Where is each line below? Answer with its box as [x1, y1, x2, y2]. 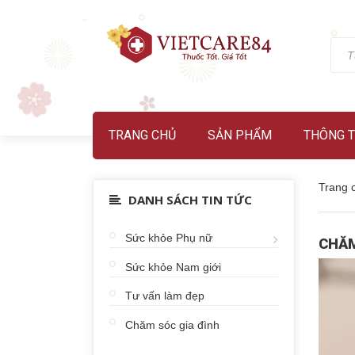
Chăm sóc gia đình [125, 318, 219, 331]
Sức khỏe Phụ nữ [125, 231, 212, 245]
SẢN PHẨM [208, 128, 272, 143]
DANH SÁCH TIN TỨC [125, 192, 252, 208]
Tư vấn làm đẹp [125, 289, 204, 303]
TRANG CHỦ [109, 128, 176, 143]
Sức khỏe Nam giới [125, 260, 221, 273]
